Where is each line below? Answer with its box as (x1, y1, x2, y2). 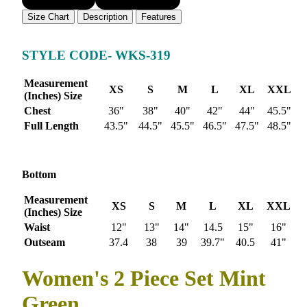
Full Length (24, 120, 79, 132)
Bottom (22, 169, 56, 181)
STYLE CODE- (22, 47, 115, 62)
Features (141, 12, 176, 22)
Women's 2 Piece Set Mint (22, 265, 266, 291)
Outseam (24, 236, 65, 249)
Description (83, 12, 127, 22)
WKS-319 (115, 47, 171, 62)
